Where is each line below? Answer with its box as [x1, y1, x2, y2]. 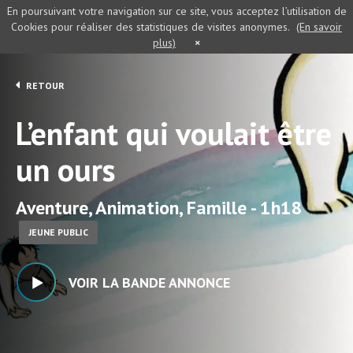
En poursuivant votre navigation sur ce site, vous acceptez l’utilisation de [6, 4, 347, 18]
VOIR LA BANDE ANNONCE [69, 273, 230, 292]
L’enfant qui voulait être [16, 113, 332, 154]
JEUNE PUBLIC [28, 226, 88, 238]
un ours [16, 149, 115, 190]
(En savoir [296, 20, 342, 34]
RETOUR [24, 80, 65, 91]
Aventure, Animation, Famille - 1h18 [16, 195, 303, 220]
